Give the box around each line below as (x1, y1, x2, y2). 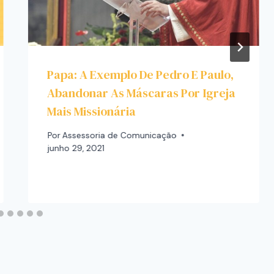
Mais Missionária (47, 103, 136, 120)
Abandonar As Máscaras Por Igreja (47, 84, 236, 102)
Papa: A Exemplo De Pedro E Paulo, (47, 66, 234, 84)
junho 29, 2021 (47, 143, 105, 154)
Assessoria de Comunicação (62, 130, 177, 141)
